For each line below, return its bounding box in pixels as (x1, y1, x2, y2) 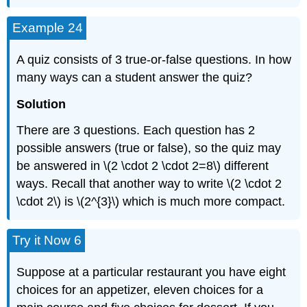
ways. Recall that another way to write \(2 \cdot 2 (16, 177, 282, 191)
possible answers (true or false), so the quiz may (16, 141, 282, 156)
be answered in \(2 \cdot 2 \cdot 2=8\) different (16, 159, 269, 173)
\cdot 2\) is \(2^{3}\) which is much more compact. (16, 195, 286, 209)
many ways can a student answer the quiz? (16, 70, 253, 84)
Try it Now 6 (12, 233, 82, 248)
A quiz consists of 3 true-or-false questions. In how (16, 52, 292, 66)
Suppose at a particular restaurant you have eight (16, 265, 286, 279)
